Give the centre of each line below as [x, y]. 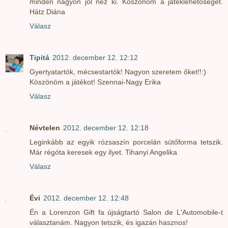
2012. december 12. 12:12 [95, 57]
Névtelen [45, 127]
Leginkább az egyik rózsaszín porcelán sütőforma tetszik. [126, 142]
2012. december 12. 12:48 [86, 198]
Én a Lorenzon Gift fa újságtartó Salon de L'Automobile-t [126, 212]
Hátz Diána [47, 11]
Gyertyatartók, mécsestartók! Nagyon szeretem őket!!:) [118, 72]
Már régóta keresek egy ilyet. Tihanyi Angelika [103, 152]
